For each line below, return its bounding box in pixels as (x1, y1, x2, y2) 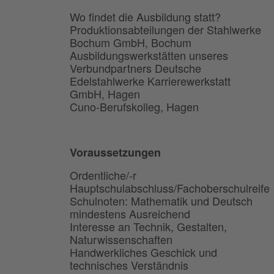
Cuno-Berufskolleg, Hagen (70, 98, 199, 115)
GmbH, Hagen (70, 86, 140, 102)
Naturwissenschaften (70, 231, 172, 248)
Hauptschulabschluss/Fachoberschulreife (70, 180, 270, 196)
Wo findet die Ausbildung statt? (70, 9, 221, 25)
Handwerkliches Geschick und (70, 244, 217, 261)
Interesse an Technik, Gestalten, (70, 218, 227, 235)
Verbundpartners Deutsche (70, 60, 201, 76)
